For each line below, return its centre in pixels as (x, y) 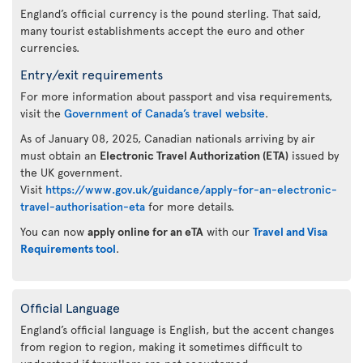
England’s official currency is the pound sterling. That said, (171, 13)
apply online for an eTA (145, 231)
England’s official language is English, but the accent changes (177, 329)
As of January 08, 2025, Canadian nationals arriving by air (168, 138)
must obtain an (60, 155)
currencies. (50, 47)
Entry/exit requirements (92, 73)
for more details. (191, 206)
